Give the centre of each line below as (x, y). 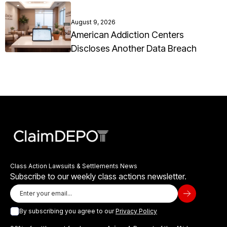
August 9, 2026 (93, 22)
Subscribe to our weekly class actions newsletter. (98, 177)
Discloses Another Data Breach (134, 49)
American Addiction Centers (127, 35)
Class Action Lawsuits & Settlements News (74, 166)
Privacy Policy (136, 211)
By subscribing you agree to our (67, 211)
